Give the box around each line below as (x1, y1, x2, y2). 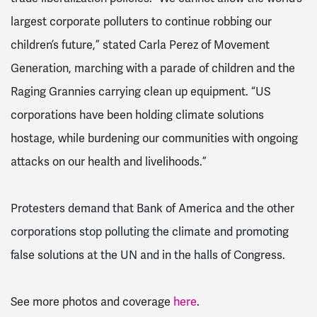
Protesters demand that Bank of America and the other (11, 200, 294, 216)
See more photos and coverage (11, 294, 173, 309)
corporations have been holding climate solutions (11, 107, 264, 122)
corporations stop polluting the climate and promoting (11, 224, 289, 239)
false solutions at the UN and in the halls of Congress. (11, 247, 285, 263)
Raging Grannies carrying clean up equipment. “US (11, 83, 270, 99)
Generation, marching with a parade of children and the (11, 60, 295, 76)
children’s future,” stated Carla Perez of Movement (11, 37, 270, 52)
